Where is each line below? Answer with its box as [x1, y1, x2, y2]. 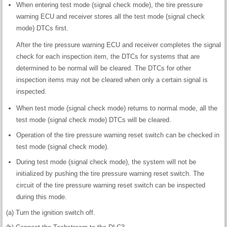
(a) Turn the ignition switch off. [6, 209, 95, 217]
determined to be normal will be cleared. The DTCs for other [16, 64, 191, 72]
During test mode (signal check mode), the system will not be [16, 158, 196, 166]
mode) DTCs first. [16, 24, 68, 32]
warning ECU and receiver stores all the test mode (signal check [16, 13, 205, 21]
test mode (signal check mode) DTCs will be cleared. [16, 116, 171, 124]
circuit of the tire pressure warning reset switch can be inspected [16, 181, 205, 190]
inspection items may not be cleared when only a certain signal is [16, 76, 208, 84]
